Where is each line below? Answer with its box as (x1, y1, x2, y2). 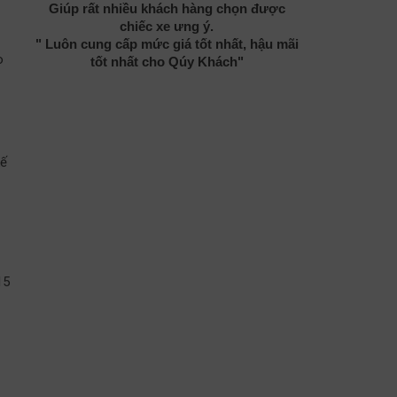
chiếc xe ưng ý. (120, 18, 214, 34)
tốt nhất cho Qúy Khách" (90, 53, 244, 69)
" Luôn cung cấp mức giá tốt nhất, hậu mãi (35, 35, 299, 51)
